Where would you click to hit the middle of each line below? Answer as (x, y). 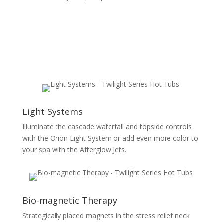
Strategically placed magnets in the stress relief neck (106, 215)
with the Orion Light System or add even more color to (110, 138)
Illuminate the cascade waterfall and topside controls (107, 127)
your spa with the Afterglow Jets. (74, 150)
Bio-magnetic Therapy (70, 200)
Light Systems (52, 112)
